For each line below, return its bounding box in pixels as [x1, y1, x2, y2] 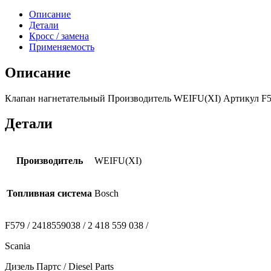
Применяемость [29, 41, 94, 52]
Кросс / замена [29, 30, 89, 41]
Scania [5, 241, 30, 252]
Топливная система [7, 188, 92, 199]
